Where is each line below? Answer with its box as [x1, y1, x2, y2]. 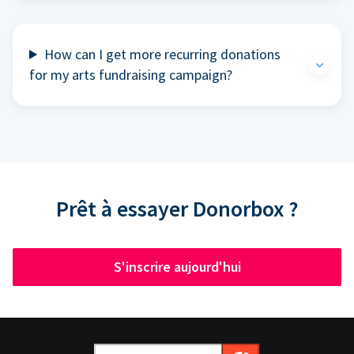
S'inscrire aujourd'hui [113, 257, 241, 276]
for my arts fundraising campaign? [29, 65, 232, 84]
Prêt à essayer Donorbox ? [55, 194, 299, 223]
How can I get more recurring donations [44, 44, 281, 63]
